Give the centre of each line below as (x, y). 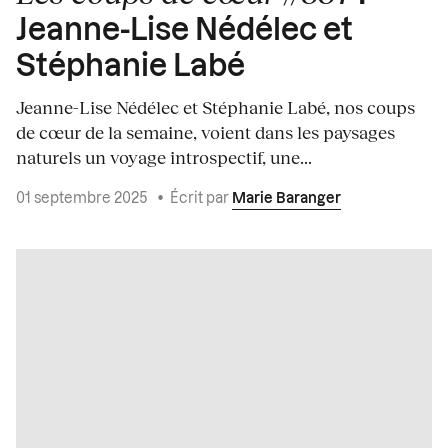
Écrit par (201, 199)
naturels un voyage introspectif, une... (164, 157)
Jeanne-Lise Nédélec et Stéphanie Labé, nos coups (215, 107)
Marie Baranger (286, 199)
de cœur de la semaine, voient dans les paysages (205, 132)
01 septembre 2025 (83, 199)
